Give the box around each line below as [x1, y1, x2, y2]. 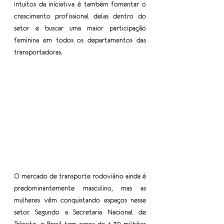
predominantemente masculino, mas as [14, 184, 146, 192]
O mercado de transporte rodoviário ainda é [14, 172, 146, 180]
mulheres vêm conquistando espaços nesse [14, 196, 146, 204]
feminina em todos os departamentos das [14, 36, 146, 44]
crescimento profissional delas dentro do [14, 12, 146, 20]
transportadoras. [14, 48, 62, 56]
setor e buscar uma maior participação [14, 24, 146, 32]
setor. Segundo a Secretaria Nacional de [14, 208, 146, 216]
